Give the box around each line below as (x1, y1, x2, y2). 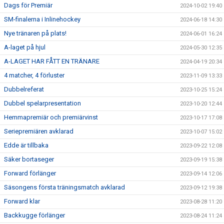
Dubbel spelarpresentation (4, 99, 81, 107)
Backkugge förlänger (4, 211, 65, 219)
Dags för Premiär (4, 1, 52, 9)
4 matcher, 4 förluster (4, 71, 64, 79)
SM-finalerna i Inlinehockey (4, 15, 80, 23)
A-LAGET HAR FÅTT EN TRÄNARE (4, 57, 99, 65)
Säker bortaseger (4, 155, 54, 163)
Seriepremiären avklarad (4, 127, 73, 135)
